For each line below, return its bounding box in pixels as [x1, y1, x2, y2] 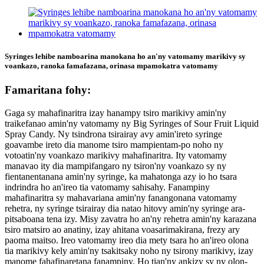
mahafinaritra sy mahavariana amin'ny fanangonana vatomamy [5, 192, 237, 203]
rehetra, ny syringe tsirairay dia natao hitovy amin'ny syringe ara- [5, 203, 245, 213]
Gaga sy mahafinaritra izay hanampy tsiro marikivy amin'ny [5, 107, 226, 118]
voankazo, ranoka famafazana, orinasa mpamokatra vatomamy [5, 61, 218, 70]
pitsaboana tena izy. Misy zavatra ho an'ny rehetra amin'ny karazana [5, 213, 256, 224]
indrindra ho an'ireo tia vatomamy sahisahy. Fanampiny [5, 181, 210, 192]
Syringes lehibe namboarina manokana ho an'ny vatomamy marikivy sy [5, 51, 246, 61]
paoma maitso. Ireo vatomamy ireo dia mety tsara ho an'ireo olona [5, 235, 249, 245]
